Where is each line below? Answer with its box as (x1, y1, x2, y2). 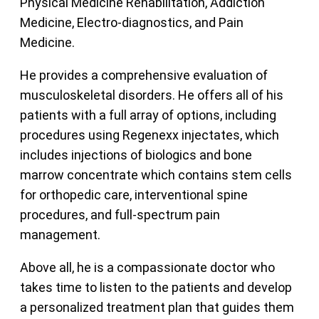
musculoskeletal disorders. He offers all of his (20, 87, 284, 103)
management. (20, 226, 101, 242)
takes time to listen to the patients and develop (20, 279, 293, 295)
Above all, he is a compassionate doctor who (20, 259, 276, 275)
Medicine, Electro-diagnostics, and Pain (20, 14, 244, 30)
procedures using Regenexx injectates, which (20, 127, 280, 142)
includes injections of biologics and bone (20, 147, 253, 162)
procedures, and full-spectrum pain (20, 206, 221, 222)
